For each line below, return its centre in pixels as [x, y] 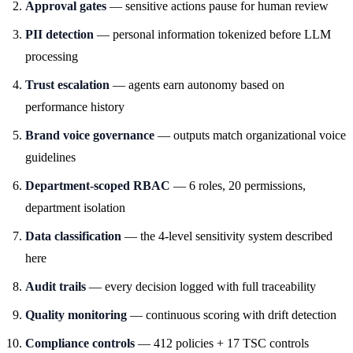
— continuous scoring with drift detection [232, 314]
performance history [75, 106]
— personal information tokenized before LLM [212, 34]
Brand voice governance [90, 135]
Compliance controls [80, 343]
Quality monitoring [76, 314]
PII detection [59, 34]
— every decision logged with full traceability [201, 286]
